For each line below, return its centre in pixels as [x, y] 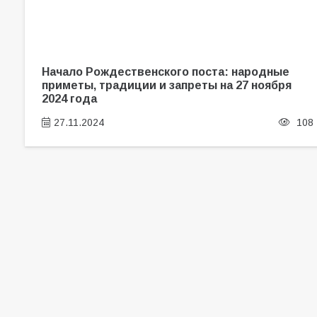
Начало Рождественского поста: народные [165, 71]
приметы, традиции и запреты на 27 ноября [166, 85]
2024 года [69, 98]
